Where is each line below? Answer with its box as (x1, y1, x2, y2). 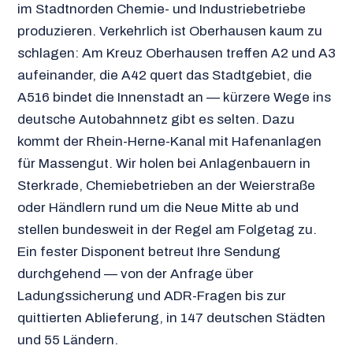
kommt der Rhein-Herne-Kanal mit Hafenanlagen (17, 133, 321, 149)
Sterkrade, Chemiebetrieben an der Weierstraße (17, 177, 315, 193)
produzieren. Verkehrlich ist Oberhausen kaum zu (17, 23, 322, 39)
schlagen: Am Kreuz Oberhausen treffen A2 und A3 (17, 45, 336, 61)
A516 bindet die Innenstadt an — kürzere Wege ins (17, 89, 331, 105)
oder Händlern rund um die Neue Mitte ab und (17, 199, 299, 215)
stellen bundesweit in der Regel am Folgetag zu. (17, 221, 317, 237)
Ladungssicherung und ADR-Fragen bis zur (17, 288, 286, 303)
